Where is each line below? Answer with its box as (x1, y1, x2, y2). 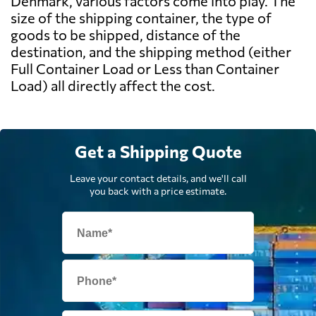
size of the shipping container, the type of (11, 9, 272, 27)
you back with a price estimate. (90, 185, 226, 197)
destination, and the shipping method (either (11, 43, 291, 61)
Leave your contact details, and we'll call (69, 172, 247, 185)
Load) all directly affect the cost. (11, 77, 215, 95)
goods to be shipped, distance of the (11, 26, 241, 44)
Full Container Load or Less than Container (11, 60, 279, 78)
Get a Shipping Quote (74, 141, 242, 162)
